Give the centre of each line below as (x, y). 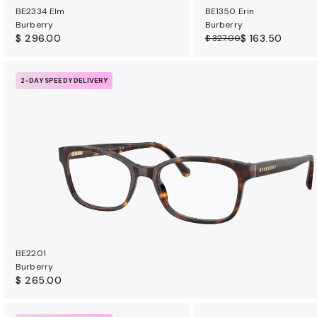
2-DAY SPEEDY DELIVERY (64, 81)
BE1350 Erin (230, 12)
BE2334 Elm (40, 12)
